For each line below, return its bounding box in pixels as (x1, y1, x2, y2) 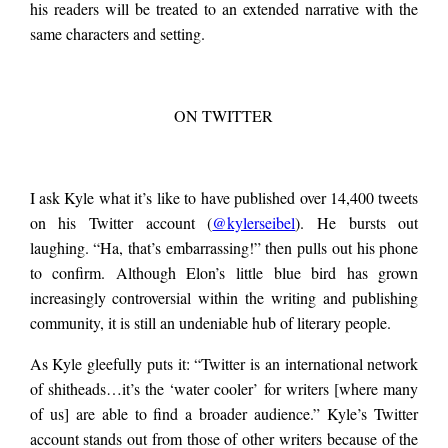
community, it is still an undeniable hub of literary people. (29, 312, 391, 334)
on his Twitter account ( (29, 212, 213, 234)
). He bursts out (295, 212, 419, 234)
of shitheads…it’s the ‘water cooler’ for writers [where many (29, 378, 419, 400)
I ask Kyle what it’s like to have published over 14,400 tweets (29, 187, 419, 209)
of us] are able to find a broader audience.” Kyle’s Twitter (29, 403, 419, 425)
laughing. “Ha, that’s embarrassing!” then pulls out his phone (29, 237, 419, 259)
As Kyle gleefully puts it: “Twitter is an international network (29, 353, 419, 375)
